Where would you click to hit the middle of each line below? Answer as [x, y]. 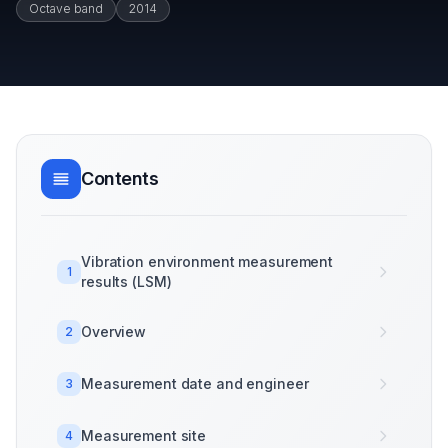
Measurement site [144, 435]
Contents [120, 178]
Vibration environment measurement [207, 261]
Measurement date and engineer [195, 383]
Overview [114, 331]
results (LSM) [126, 281]
